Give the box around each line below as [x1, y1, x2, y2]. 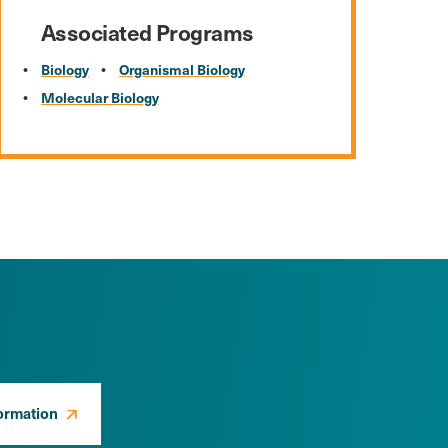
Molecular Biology [40, 87, 159, 108]
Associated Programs [40, 16, 254, 48]
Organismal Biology [118, 59, 245, 80]
